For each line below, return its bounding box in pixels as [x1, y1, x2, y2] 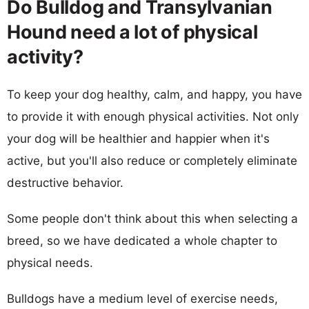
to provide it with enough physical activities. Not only [7, 109, 299, 123]
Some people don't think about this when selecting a [7, 211, 298, 226]
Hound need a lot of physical [7, 20, 258, 43]
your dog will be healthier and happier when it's [7, 131, 270, 146]
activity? [7, 45, 83, 68]
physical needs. [7, 255, 93, 270]
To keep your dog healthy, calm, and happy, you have [7, 87, 302, 101]
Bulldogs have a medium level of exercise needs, [7, 291, 278, 306]
